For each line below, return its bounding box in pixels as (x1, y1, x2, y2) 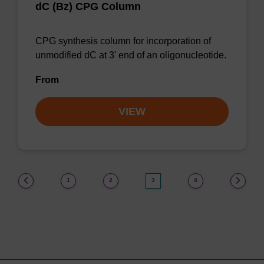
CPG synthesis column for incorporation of (35, 36, 211, 46)
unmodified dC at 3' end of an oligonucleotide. (35, 50, 226, 60)
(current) (154, 176, 179, 183)
